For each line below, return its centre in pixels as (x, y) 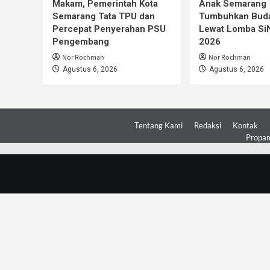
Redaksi (208, 126)
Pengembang (81, 42)
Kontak (245, 126)
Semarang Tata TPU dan (104, 17)
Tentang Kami (159, 126)
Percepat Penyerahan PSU (109, 29)
